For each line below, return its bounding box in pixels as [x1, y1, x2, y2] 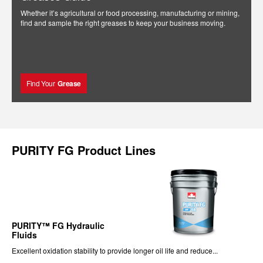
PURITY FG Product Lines [12, 141, 156, 159]
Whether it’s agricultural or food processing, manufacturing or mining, [21, 8, 240, 18]
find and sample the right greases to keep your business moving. [21, 18, 225, 28]
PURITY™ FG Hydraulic [12, 220, 104, 231]
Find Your [26, 78, 55, 88]
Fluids [12, 229, 37, 241]
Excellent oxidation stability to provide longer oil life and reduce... [12, 245, 218, 255]
